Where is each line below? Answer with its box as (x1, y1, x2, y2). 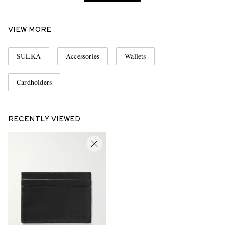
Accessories (66, 51, 100, 61)
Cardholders (17, 77, 52, 87)
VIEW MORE (8, 27, 51, 33)
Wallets (125, 51, 146, 61)
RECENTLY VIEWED (8, 116, 80, 123)
